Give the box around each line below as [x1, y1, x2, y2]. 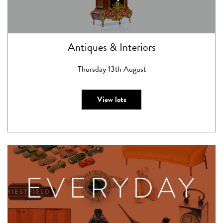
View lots [97, 94, 126, 106]
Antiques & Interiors [67, 39, 156, 55]
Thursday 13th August [77, 63, 146, 75]
